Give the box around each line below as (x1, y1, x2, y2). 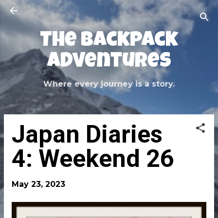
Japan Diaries (12, 120, 163, 148)
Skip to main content (65, 7, 153, 17)
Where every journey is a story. (43, 79, 175, 89)
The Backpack (40, 31, 178, 52)
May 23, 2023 (12, 180, 65, 189)
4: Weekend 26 (12, 145, 174, 173)
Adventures (47, 52, 171, 73)
